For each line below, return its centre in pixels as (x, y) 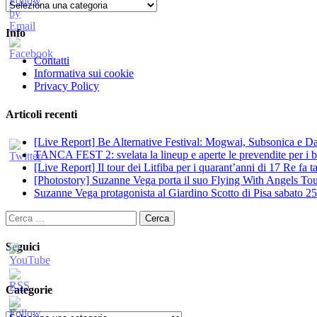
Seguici (23, 247)
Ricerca (22, 216)
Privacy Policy (67, 86)
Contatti (52, 61)
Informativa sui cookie (84, 74)
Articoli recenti (41, 114)
